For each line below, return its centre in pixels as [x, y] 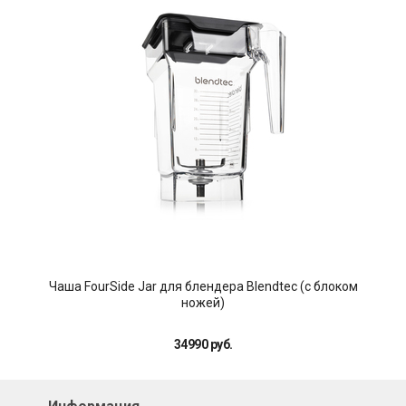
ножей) [203, 303]
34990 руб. [203, 345]
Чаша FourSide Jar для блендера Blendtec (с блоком [203, 287]
